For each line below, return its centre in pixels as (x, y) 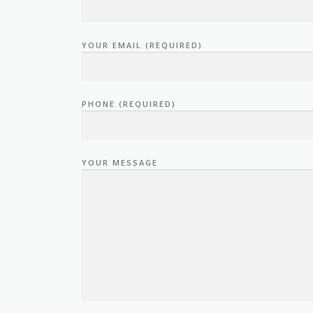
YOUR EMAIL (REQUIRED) (142, 45)
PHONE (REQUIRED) (129, 104)
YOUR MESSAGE (120, 163)
